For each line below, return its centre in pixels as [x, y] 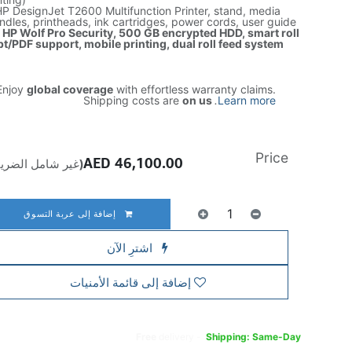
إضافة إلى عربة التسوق [71, 213]
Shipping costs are [133, 100]
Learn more [247, 100]
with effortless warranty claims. [195, 89]
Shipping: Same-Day [254, 337]
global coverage [70, 89]
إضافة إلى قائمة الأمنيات [130, 282]
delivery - [181, 337]
